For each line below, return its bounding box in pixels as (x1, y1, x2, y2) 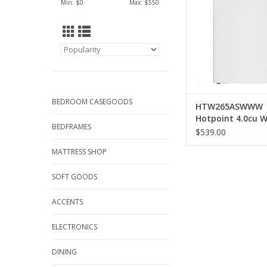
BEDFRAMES (52, 122, 91, 132)
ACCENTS (52, 197, 83, 207)
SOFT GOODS (52, 172, 97, 182)
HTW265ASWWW (195, 101, 263, 113)
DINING (52, 247, 77, 257)
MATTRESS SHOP (52, 147, 107, 157)
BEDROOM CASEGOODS (52, 97, 132, 107)
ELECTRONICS (52, 222, 97, 232)
